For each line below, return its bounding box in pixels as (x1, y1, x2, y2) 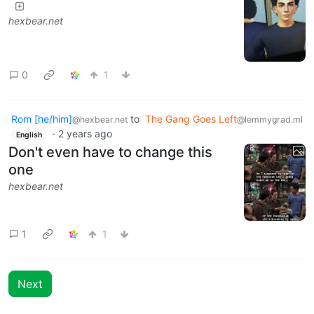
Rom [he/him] (11, 112, 72, 125)
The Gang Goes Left (145, 112, 237, 125)
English (15, 130, 42, 139)
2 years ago (57, 127, 112, 139)
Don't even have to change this (8, 144, 212, 161)
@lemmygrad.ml (237, 114, 303, 125)
